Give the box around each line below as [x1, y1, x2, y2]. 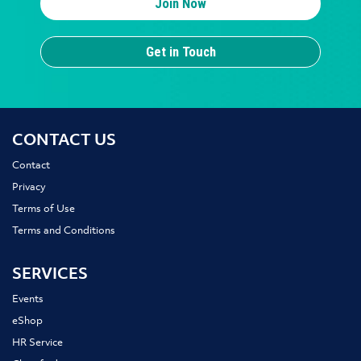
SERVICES [12, 267, 88, 284]
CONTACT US [12, 133, 116, 150]
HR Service [12, 338, 63, 349]
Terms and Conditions [12, 226, 115, 237]
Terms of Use [12, 204, 75, 215]
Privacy [12, 182, 46, 193]
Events [12, 294, 44, 305]
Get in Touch [145, 44, 216, 60]
